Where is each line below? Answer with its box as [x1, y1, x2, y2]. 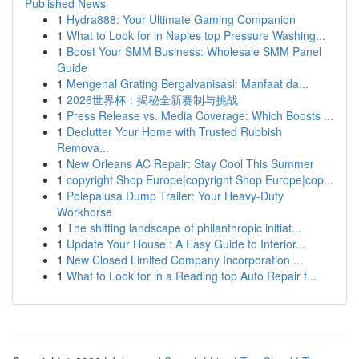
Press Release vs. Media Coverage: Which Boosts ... [67, 107, 333, 123]
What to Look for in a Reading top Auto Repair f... [67, 268, 317, 284]
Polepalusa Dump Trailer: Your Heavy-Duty [67, 188, 284, 204]
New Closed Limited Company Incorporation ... [67, 252, 303, 268]
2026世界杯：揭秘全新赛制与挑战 [67, 91, 238, 107]
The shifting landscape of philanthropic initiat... [67, 220, 301, 236]
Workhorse [57, 204, 112, 220]
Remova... [57, 139, 109, 155]
